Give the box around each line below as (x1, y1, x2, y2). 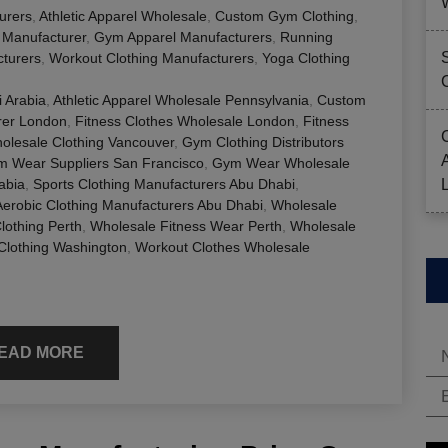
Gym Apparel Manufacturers (94, 29, 272, 46)
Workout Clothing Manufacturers (49, 50, 254, 67)
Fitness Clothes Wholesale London (75, 113, 295, 130)
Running (280, 29, 333, 46)
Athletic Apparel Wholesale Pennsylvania (53, 92, 309, 109)
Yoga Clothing (262, 50, 350, 67)
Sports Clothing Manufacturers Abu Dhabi (33, 176, 295, 193)
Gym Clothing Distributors (182, 134, 344, 151)
